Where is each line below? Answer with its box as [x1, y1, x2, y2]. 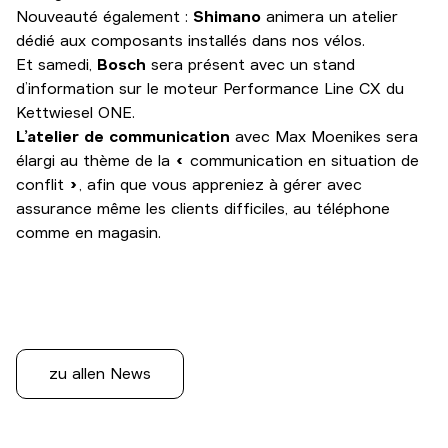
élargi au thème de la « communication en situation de [16, 150, 419, 171]
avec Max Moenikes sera [230, 126, 418, 147]
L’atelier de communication [16, 126, 230, 147]
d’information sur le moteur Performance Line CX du [16, 78, 404, 99]
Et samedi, [16, 54, 97, 75]
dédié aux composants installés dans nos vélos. [16, 30, 365, 51]
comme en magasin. [16, 222, 161, 243]
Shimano [193, 6, 261, 27]
